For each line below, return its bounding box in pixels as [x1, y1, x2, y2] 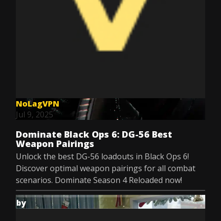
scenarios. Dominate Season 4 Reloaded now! [16, 175, 182, 185]
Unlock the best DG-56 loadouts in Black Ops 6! [16, 151, 189, 162]
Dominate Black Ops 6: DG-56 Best [16, 128, 172, 140]
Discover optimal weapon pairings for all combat [16, 163, 195, 174]
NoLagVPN [16, 98, 59, 109]
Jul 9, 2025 [16, 109, 53, 120]
